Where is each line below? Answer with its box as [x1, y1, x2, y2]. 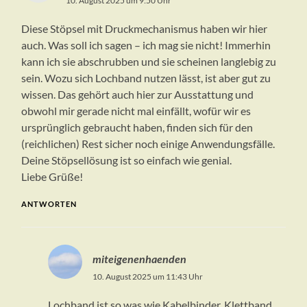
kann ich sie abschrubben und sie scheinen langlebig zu [21, 55, 277, 69]
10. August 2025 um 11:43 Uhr [92, 271, 203, 282]
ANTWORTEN [21, 199, 77, 209]
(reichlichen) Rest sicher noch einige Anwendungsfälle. [21, 137, 275, 151]
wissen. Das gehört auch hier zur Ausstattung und [21, 88, 254, 101]
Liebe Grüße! [21, 170, 84, 184]
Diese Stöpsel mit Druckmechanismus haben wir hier [21, 22, 268, 36]
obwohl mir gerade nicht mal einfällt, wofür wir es [21, 104, 251, 118]
